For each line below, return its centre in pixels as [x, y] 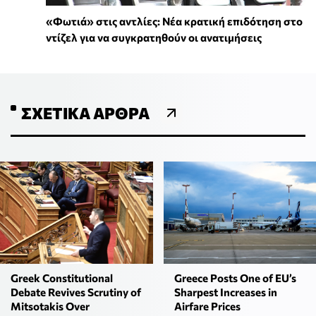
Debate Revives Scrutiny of [76, 292]
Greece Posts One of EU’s [235, 278]
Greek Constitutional [62, 278]
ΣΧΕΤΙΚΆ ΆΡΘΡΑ [85, 113]
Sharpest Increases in [225, 292]
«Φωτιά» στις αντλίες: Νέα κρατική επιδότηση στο [174, 22]
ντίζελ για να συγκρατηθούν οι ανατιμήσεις [154, 38]
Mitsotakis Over [50, 306]
